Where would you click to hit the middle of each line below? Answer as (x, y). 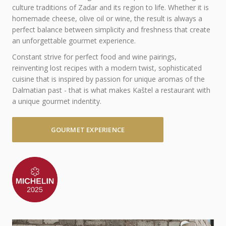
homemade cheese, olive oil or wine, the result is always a (107, 18)
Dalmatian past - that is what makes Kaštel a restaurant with (111, 90)
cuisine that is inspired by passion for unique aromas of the (108, 79)
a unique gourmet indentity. (56, 101)
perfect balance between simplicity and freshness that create (111, 30)
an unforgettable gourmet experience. (74, 41)
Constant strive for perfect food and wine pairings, (94, 57)
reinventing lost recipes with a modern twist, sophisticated (107, 68)
